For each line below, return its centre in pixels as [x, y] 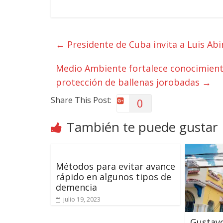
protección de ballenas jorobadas [129, 82]
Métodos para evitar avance [115, 166]
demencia [76, 187]
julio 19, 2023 [82, 199]
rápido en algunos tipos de [113, 177]
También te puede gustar [142, 127]
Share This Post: [81, 100]
